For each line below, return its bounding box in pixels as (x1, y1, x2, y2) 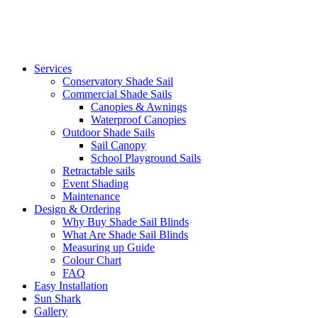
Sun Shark (34, 292, 81, 305)
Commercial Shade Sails (62, 88, 172, 100)
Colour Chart (62, 254, 121, 266)
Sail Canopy (91, 139, 146, 151)
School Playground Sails (91, 152, 201, 164)
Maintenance (62, 190, 120, 202)
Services (34, 62, 72, 75)
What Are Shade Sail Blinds (62, 229, 188, 241)
